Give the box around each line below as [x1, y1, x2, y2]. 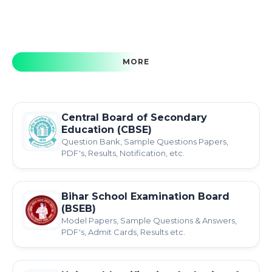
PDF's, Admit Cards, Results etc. [61, 227, 185, 237]
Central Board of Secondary [61, 112, 207, 123]
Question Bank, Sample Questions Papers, [61, 137, 228, 146]
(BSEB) [61, 203, 96, 214]
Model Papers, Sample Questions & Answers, [61, 216, 237, 225]
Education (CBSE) [61, 124, 152, 135]
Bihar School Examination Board [61, 191, 229, 202]
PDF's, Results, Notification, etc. [61, 148, 185, 158]
